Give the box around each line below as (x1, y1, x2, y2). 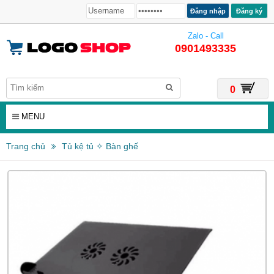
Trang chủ (6, 141, 45, 151)
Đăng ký (234, 7, 264, 15)
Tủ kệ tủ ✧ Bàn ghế (62, 141, 138, 151)
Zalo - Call (187, 31, 224, 40)
